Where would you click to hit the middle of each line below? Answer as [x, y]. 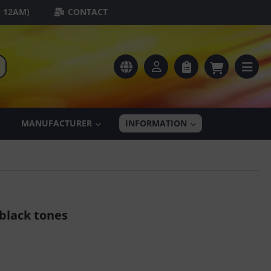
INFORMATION [156, 123]
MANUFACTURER [57, 123]
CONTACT [88, 12]
